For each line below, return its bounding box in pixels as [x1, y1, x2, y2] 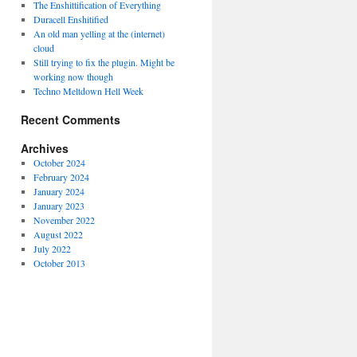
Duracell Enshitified [33, 13, 108, 25]
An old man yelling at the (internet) [33, 27, 165, 40]
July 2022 [33, 242, 71, 255]
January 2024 [33, 185, 84, 198]
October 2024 [33, 156, 85, 169]
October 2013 [33, 257, 85, 269]
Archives [21, 140, 69, 156]
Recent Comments [21, 112, 120, 127]
